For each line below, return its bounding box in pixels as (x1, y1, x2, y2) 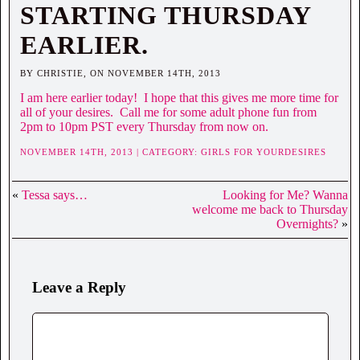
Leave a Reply (32, 279, 126, 297)
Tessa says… (22, 188, 88, 202)
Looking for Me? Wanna (223, 188, 348, 202)
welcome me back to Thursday (192, 202, 348, 217)
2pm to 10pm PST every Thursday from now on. (20, 120, 268, 134)
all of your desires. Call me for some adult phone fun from (20, 105, 317, 120)
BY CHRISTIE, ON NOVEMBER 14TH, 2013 (20, 68, 221, 79)
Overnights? (276, 217, 338, 231)
